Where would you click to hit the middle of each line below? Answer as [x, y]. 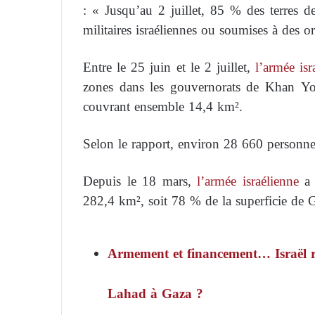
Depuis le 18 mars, [140, 181]
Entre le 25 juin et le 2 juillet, [169, 67]
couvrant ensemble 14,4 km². [163, 106]
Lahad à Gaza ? [155, 293]
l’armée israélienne [248, 181]
